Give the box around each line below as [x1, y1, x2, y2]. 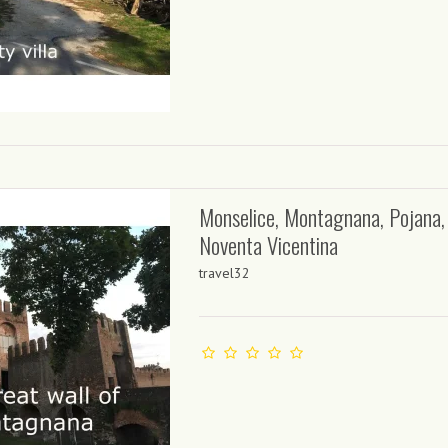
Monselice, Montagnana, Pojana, [199, 199, 446, 234]
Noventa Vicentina [199, 227, 339, 262]
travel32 [199, 263, 251, 282]
